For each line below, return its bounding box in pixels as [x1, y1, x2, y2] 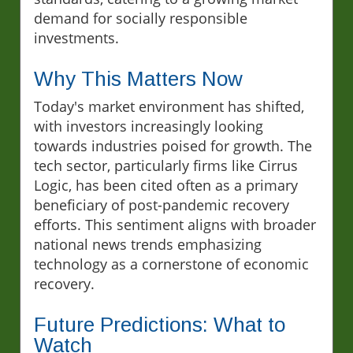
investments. [34, 28, 119, 47]
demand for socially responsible [34, 8, 247, 28]
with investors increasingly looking [34, 116, 263, 136]
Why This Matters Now [34, 66, 243, 91]
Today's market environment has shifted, [34, 96, 304, 116]
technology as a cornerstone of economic [34, 254, 309, 273]
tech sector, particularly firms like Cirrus [34, 155, 298, 175]
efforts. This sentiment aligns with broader [34, 214, 316, 234]
